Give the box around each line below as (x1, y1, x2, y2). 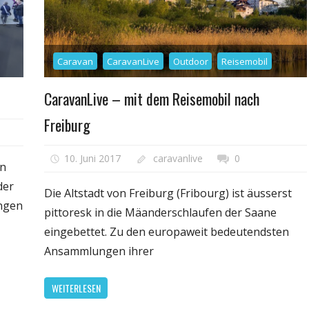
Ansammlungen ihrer (44, 243, 154, 259)
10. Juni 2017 (63, 152, 121, 166)
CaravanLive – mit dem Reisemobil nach (44, 87, 260, 110)
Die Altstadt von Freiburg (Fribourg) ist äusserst (44, 186, 292, 201)
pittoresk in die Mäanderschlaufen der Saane (44, 205, 277, 221)
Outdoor (172, 54, 208, 68)
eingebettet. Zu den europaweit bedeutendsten (44, 224, 290, 240)
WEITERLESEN (51, 280, 101, 295)
